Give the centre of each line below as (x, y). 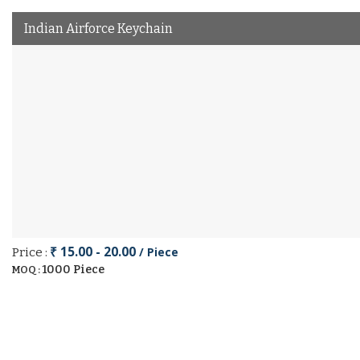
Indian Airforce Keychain (98, 29)
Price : (31, 252)
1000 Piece (73, 270)
